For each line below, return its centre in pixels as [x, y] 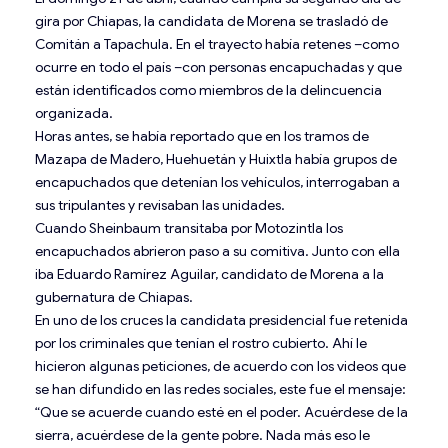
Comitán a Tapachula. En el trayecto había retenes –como [217, 43]
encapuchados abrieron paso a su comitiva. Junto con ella [217, 250]
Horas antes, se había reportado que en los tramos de [202, 135]
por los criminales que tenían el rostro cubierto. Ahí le [201, 342]
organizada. [74, 112]
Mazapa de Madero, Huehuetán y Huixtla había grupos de [216, 158]
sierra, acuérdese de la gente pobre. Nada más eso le [202, 434]
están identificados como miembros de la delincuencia [208, 89]
